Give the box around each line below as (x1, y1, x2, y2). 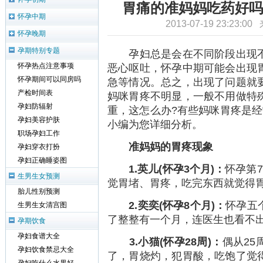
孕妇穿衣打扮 (18, 143, 60, 151)
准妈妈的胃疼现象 (107, 140, 213, 153)
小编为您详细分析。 (107, 117, 203, 130)
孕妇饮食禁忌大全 (18, 245, 74, 254)
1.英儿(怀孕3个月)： (107, 162, 225, 175)
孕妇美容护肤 (18, 116, 60, 124)
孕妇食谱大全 (18, 232, 60, 240)
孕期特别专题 (18, 46, 60, 55)
